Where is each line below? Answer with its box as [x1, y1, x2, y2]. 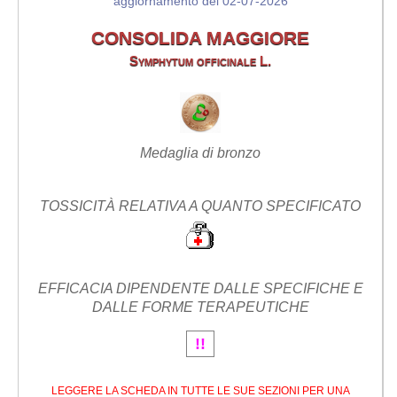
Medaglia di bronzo [140, 145, 261, 161]
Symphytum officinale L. [129, 53, 272, 69]
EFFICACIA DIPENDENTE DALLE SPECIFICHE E [37, 280, 363, 296]
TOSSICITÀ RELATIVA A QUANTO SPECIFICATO [40, 198, 362, 214]
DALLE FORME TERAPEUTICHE [91, 299, 309, 315]
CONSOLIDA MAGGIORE [91, 27, 310, 49]
